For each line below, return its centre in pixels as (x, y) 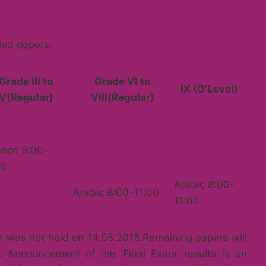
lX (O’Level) (209, 89)
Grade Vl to (122, 81)
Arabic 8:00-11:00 (116, 192)
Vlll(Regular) (122, 97)
